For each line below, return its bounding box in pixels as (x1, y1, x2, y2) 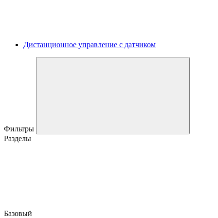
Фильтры (4, 124, 36, 133)
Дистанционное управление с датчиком (23, 40, 156, 49)
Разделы (4, 134, 31, 143)
